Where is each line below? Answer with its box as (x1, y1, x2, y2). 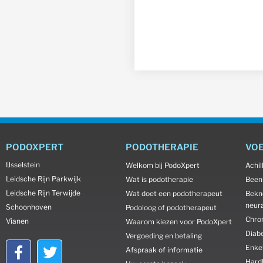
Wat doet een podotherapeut (126, 189, 222, 198)
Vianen (6, 217, 29, 225)
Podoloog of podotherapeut (126, 203, 217, 212)
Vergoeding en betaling (126, 231, 202, 240)
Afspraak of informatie (126, 245, 203, 254)
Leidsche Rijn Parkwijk (6, 174, 81, 183)
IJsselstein (6, 160, 40, 169)
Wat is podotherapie (126, 175, 193, 184)
